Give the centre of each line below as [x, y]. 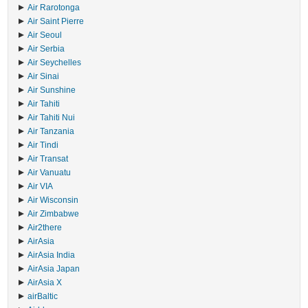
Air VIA [41, 186]
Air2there [45, 228]
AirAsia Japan [54, 269]
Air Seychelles [55, 63]
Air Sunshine [52, 90]
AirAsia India [52, 255]
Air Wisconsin [53, 200]
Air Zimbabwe [54, 214]
